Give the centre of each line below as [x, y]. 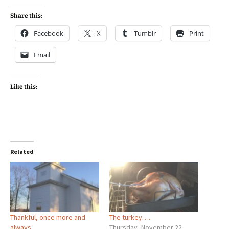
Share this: [26, 16]
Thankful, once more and [48, 217]
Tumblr [145, 33]
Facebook [49, 33]
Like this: [24, 87]
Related [22, 151]
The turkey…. [130, 217]
